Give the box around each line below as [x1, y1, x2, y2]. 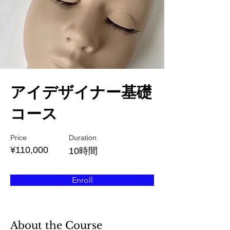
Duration [69, 133, 97, 142]
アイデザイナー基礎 [10, 83, 152, 102]
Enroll [71, 175, 93, 185]
